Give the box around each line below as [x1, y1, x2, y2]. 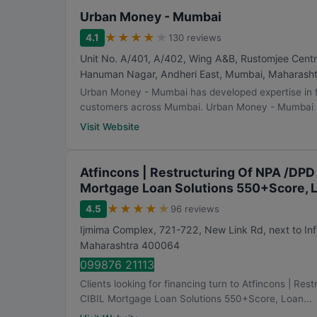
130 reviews [168, 32, 221, 43]
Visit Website [80, 121, 139, 132]
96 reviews [171, 203, 219, 214]
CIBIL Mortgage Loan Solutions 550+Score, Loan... [80, 293, 312, 304]
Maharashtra [80, 239, 139, 251]
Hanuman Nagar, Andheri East [80, 68, 219, 80]
